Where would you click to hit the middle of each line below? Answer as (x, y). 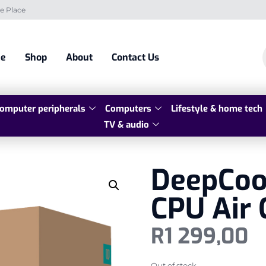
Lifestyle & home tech (217, 109)
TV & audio (126, 125)
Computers (128, 109)
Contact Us (136, 58)
